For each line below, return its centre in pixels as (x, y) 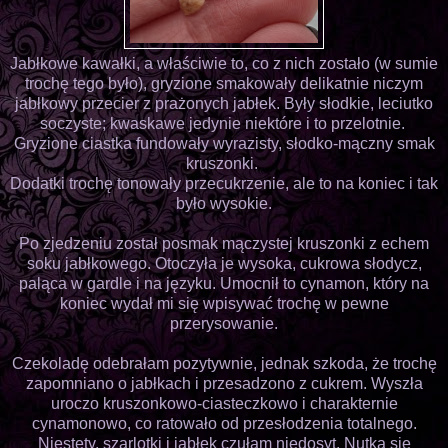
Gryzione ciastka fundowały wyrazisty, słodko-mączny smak (224, 143)
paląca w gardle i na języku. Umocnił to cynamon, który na (224, 283)
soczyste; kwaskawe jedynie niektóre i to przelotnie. (224, 123)
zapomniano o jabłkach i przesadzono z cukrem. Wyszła (224, 383)
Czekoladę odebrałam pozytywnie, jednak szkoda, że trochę (224, 363)
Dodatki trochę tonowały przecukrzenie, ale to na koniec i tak (224, 183)
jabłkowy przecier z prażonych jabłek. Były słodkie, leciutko (224, 103)
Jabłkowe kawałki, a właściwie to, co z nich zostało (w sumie (224, 63)
